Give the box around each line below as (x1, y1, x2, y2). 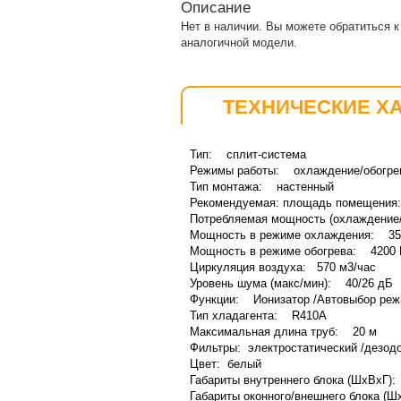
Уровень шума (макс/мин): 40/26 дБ (190, 277, 393, 290)
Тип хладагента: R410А (190, 309, 327, 322)
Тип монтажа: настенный (190, 180, 334, 193)
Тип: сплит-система (190, 148, 306, 161)
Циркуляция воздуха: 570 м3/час (190, 260, 376, 274)
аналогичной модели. (181, 36, 297, 49)
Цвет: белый (190, 357, 261, 371)
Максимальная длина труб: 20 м (190, 325, 377, 338)
